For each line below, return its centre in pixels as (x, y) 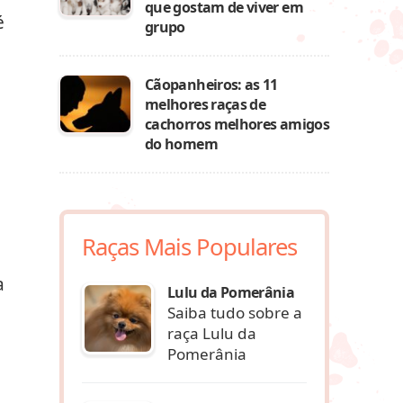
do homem (181, 144)
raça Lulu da (212, 333)
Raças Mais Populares (189, 247)
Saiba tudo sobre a (235, 312)
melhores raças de (206, 104)
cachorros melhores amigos (237, 124)
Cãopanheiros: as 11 (211, 85)
